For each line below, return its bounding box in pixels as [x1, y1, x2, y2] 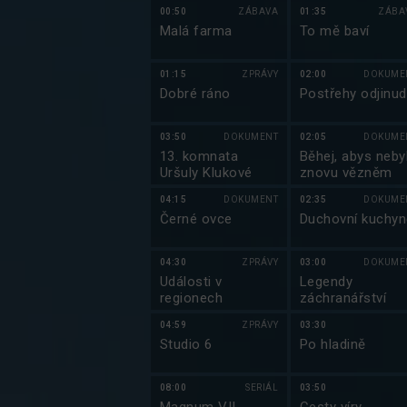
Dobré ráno [160, 85, 231, 102]
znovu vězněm [300, 164, 392, 181]
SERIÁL [245, 382, 278, 392]
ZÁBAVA [238, 6, 278, 16]
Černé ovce [160, 211, 233, 227]
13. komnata [160, 148, 239, 164]
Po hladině [300, 336, 366, 352]
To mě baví [300, 23, 370, 39]
